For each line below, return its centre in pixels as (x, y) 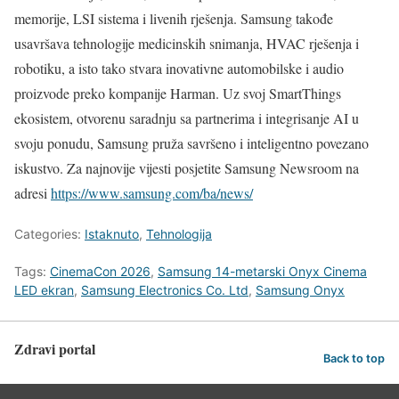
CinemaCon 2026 (100, 271)
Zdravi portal (55, 348)
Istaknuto (112, 233)
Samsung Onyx (300, 289)
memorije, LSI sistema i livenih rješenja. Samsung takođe (174, 18)
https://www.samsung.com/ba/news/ (152, 192)
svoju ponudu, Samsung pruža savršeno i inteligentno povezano (191, 142)
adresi (33, 192)
